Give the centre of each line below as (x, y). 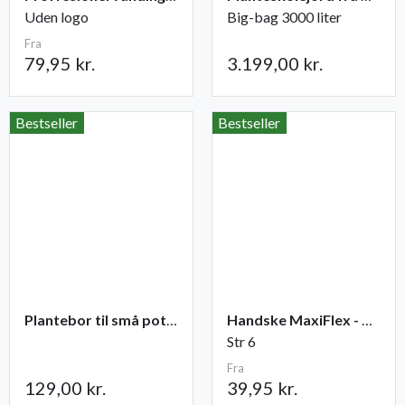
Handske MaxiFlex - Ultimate (367, 320)
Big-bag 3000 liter (284, 17)
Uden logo (57, 17)
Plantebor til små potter (172, 320)
